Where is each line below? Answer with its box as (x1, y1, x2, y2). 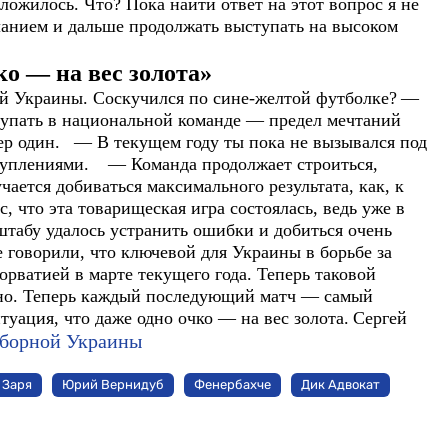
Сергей (353, 307, 407, 328)
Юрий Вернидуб (62, 377, 164, 393)
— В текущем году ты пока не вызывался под (74, 131, 427, 152)
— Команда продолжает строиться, (108, 153, 378, 174)
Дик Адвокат (301, 377, 380, 393)
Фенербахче (194, 377, 271, 393)
